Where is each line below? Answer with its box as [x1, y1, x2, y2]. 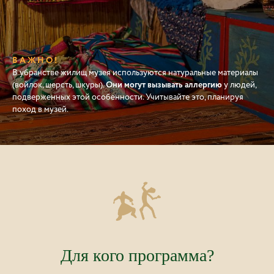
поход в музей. [12, 103, 68, 116]
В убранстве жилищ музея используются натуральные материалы [12, 67, 258, 79]
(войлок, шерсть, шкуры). [12, 79, 106, 91]
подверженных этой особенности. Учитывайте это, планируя [12, 91, 243, 103]
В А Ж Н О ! [12, 54, 57, 67]
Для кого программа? [60, 246, 214, 265]
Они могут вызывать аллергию [106, 79, 222, 92]
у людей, [222, 79, 256, 91]
